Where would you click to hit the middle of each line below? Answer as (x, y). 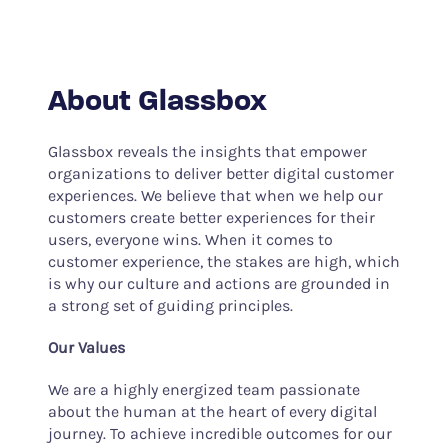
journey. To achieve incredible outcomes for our (219, 433)
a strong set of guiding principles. (170, 305)
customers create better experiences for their (211, 217)
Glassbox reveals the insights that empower (207, 151)
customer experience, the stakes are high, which (223, 261)
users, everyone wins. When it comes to (190, 239)
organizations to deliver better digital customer (220, 173)
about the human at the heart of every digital (212, 411)
